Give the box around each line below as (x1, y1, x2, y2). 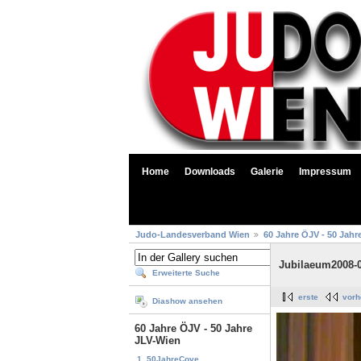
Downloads (185, 166, 235, 177)
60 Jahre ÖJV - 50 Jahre (135, 322, 252, 335)
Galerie (251, 166, 284, 177)
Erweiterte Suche (152, 268, 220, 278)
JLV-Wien (135, 334, 180, 347)
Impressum (299, 166, 351, 177)
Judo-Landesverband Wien (135, 230, 250, 240)
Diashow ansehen (152, 297, 222, 306)
